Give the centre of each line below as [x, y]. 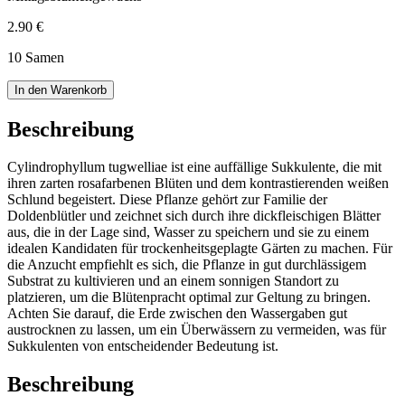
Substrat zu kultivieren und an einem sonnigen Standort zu [173, 281]
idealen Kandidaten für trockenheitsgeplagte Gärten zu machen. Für [200, 249]
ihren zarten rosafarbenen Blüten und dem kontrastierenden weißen [198, 184]
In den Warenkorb [61, 89]
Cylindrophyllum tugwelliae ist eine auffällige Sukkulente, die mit [194, 167]
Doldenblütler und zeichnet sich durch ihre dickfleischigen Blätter [194, 216]
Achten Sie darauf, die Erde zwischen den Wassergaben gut [177, 314]
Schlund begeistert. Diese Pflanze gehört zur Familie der [167, 200]
